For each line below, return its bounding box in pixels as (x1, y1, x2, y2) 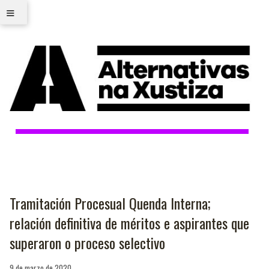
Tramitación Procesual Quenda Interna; (10, 192, 211, 214)
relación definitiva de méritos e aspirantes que (10, 212, 249, 234)
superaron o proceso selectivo (10, 232, 165, 253)
